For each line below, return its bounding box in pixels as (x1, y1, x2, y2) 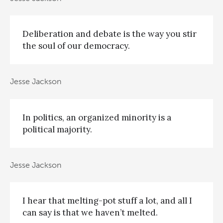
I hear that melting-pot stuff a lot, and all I (22, 195, 192, 207)
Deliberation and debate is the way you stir (22, 28, 197, 39)
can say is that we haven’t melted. (22, 207, 158, 219)
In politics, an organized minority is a (22, 111, 171, 123)
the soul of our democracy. (22, 40, 130, 51)
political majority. (22, 123, 92, 135)
